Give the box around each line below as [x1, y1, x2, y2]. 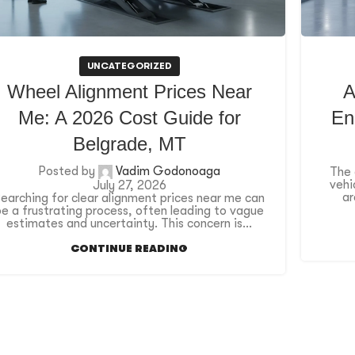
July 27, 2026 [92, 178, 166, 193]
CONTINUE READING [71, 242, 188, 255]
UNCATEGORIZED [86, 60, 172, 72]
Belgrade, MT [72, 133, 186, 155]
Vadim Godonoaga [116, 164, 220, 179]
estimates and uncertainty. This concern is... [6, 216, 252, 231]
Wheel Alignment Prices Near [6, 81, 252, 103]
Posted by [38, 164, 95, 179]
